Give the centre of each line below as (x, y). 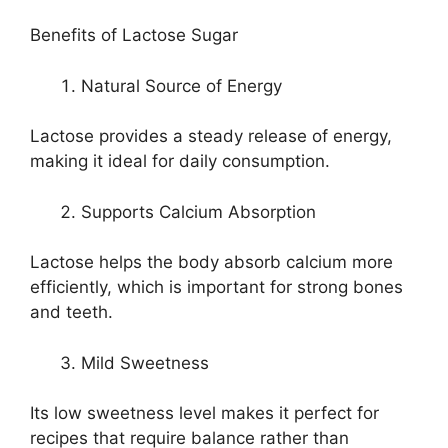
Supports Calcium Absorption (198, 211)
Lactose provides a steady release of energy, (211, 136)
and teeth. (71, 312)
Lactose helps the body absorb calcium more (211, 262)
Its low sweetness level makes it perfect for (204, 413)
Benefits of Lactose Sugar (134, 35)
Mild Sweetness (145, 362)
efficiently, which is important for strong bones (216, 287)
